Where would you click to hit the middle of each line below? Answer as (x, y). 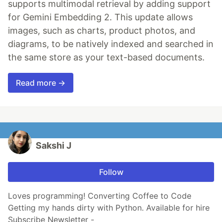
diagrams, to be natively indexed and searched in (111, 44)
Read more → (41, 83)
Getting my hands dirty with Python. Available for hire (109, 207)
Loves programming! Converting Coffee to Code (100, 195)
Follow (111, 172)
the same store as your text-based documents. (106, 57)
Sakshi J (54, 145)
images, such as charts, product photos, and (102, 30)
